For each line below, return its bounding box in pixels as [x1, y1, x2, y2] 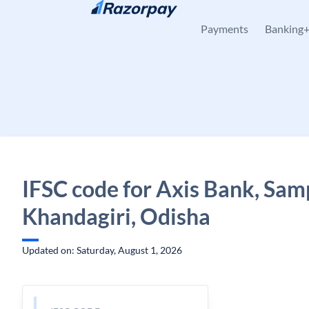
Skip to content [33, 12, 99, 23]
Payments [201, 22, 248, 35]
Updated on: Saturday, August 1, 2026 [22, 244, 182, 256]
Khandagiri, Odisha [22, 203, 210, 230]
